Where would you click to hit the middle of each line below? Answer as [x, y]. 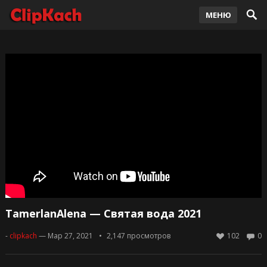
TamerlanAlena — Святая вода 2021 [103, 214]
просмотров [148, 236]
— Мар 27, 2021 [66, 236]
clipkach [23, 236]
